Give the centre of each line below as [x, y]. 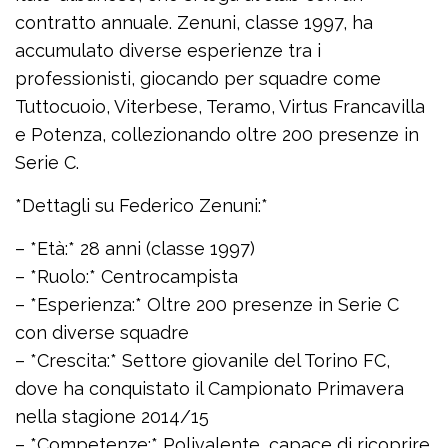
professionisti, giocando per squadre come [198, 79]
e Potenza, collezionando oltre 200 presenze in [217, 135]
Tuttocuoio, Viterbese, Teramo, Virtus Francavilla [220, 107]
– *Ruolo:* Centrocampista [126, 277]
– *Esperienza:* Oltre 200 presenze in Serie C [207, 305]
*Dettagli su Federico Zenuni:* [141, 206]
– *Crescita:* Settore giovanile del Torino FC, [202, 361]
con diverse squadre [102, 333]
